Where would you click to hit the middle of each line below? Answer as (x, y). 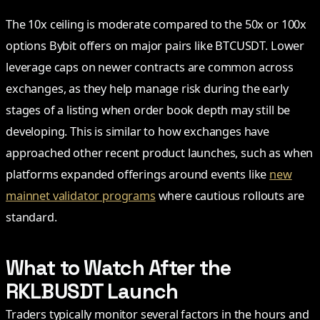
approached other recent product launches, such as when (160, 153)
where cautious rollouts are (230, 196)
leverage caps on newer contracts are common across (150, 67)
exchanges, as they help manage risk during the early (147, 89)
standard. (31, 217)
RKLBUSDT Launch (92, 292)
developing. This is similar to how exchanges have (138, 132)
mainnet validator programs (81, 196)
